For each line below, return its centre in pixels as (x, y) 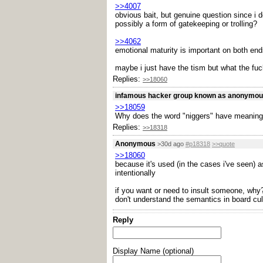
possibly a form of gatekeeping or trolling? (186, 24)
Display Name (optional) (153, 251)
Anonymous (135, 144)
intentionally (135, 173)
